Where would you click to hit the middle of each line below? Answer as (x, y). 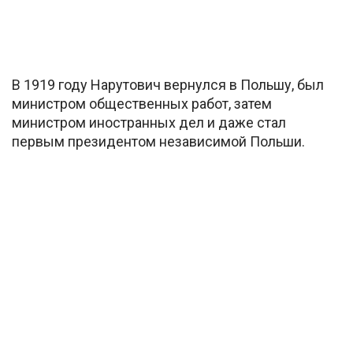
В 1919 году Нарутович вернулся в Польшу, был (168, 84)
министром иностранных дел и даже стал (149, 122)
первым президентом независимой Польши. (158, 141)
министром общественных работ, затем (142, 103)
